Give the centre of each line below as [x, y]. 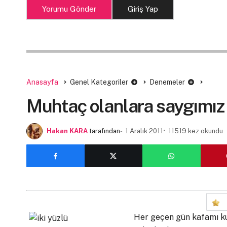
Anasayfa [42, 82]
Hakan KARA [67, 131]
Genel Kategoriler [99, 82]
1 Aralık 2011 [144, 131]
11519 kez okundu [196, 131]
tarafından [105, 131]
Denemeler [167, 82]
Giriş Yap [143, 9]
